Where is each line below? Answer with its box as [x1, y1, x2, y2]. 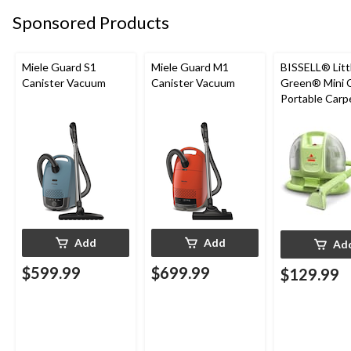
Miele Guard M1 [151, 60, 229, 74]
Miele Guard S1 [22, 60, 96, 74]
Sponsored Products [13, 12, 169, 34]
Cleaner [280, 122, 319, 136]
